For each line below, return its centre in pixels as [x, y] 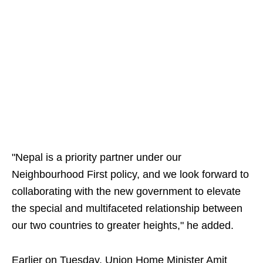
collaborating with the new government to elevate [126, 191]
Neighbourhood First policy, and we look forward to [130, 174]
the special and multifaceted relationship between [127, 208]
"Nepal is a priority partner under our [97, 157]
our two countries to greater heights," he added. [123, 225]
